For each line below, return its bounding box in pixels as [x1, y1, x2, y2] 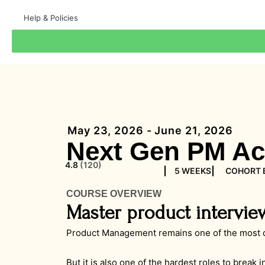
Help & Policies [24, 13, 78, 22]
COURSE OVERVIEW [66, 189, 161, 199]
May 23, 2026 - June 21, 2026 [67, 124, 234, 137]
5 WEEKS [174, 166, 212, 176]
